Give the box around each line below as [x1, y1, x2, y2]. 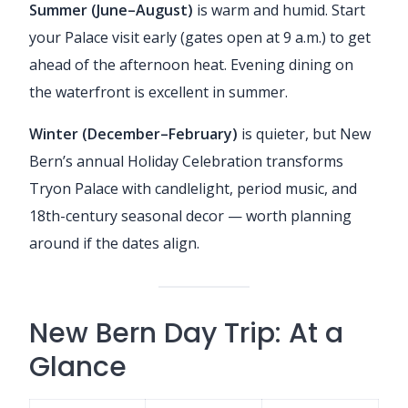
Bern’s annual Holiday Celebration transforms [29, 150, 343, 171]
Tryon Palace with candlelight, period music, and [29, 178, 357, 199]
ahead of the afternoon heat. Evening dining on [29, 54, 353, 75]
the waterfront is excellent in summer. [29, 81, 288, 102]
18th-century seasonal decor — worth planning [29, 205, 352, 226]
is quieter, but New [238, 123, 371, 144]
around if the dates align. [29, 232, 199, 253]
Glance [29, 347, 127, 386]
